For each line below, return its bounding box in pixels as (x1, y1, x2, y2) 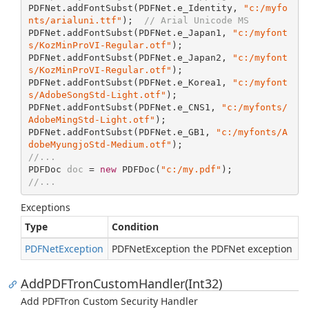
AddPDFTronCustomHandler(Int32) (21, 275, 222, 292)
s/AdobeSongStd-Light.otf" (28, 89, 166, 100)
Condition (112, 220, 159, 233)
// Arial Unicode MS (143, 14, 249, 26)
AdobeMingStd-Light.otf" (28, 114, 155, 125)
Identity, (188, 2, 243, 13)
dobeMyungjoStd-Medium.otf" (28, 139, 172, 150)
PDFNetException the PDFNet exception (112, 242, 292, 255)
